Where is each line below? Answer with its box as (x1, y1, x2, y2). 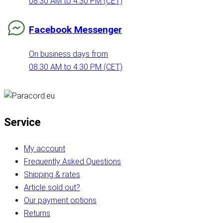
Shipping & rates (24, 170, 80, 180)
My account (24, 144, 65, 154)
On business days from (29, 49, 108, 59)
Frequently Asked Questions (24, 157, 121, 167)
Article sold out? (24, 183, 80, 193)
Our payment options (24, 196, 97, 206)
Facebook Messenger (29, 24, 122, 36)
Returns (24, 209, 50, 219)
